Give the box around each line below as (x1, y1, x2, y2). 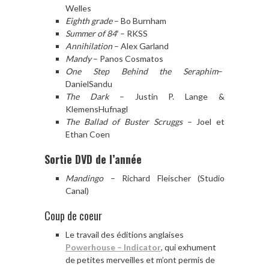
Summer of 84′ (65, 28, 118, 38)
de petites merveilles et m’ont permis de (65, 254, 215, 265)
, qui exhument (161, 241, 216, 252)
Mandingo (65, 172, 110, 183)
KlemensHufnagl (65, 103, 128, 114)
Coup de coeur (44, 207, 102, 223)
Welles (65, 2, 91, 13)
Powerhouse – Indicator (65, 241, 161, 252)
